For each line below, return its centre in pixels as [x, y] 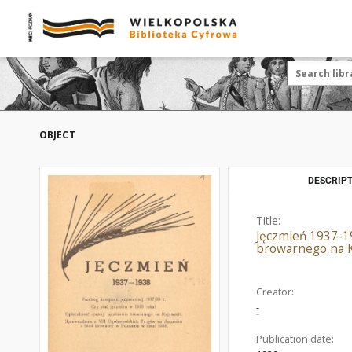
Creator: [275, 292]
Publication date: [295, 339]
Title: [268, 220]
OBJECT [57, 135]
